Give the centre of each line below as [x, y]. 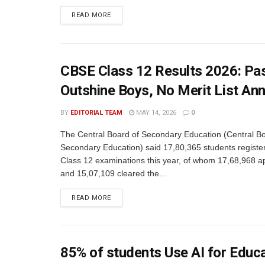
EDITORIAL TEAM [96, 113]
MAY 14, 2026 [155, 113]
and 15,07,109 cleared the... [113, 173]
